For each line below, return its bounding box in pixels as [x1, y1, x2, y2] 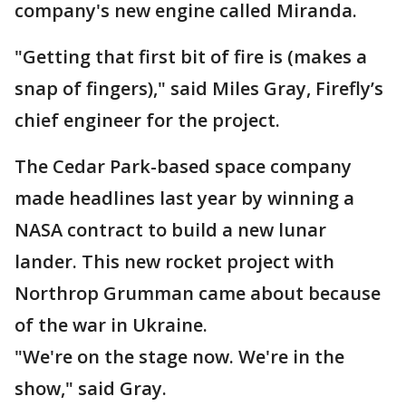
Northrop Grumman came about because [14, 281, 381, 305]
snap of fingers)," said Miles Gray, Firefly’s [14, 76, 383, 101]
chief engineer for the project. [14, 108, 280, 132]
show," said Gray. [14, 376, 167, 401]
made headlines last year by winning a [14, 186, 354, 210]
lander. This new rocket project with [14, 249, 334, 274]
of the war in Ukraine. [14, 313, 208, 337]
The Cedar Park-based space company [14, 154, 352, 179]
